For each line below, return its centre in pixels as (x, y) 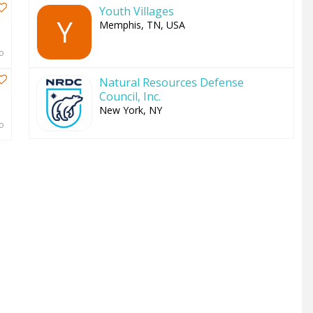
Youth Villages (137, 11)
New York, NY (131, 110)
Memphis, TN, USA (142, 25)
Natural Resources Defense (172, 82)
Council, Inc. (130, 96)
